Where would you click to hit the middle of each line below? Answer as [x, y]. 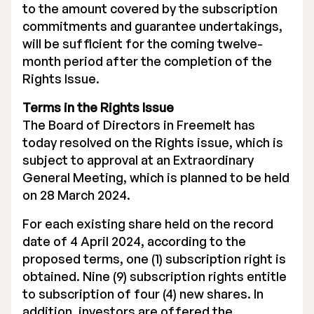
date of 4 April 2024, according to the [134, 241]
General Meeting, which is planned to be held [156, 177]
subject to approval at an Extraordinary [138, 160]
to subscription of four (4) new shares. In [143, 294]
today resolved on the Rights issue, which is [153, 142]
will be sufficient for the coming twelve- [143, 43]
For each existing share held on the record [148, 224]
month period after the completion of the [147, 61]
